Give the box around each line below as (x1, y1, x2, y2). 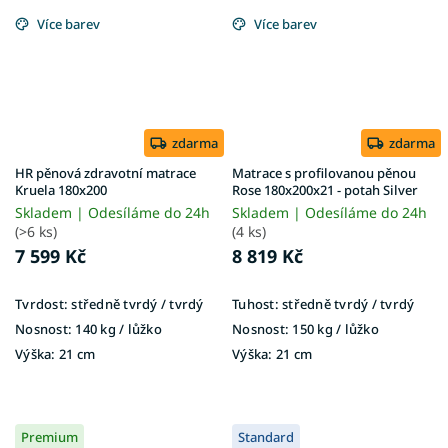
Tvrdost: (15, 294, 68, 313)
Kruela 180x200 (15, 180, 107, 199)
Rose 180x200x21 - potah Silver (232, 180, 418, 199)
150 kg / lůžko (289, 319, 379, 338)
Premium (21, 427, 78, 446)
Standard (238, 427, 294, 446)
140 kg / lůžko (72, 319, 162, 338)
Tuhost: (232, 294, 279, 313)
